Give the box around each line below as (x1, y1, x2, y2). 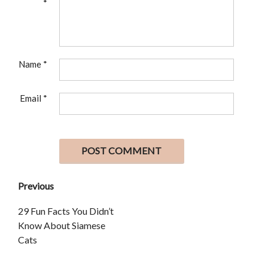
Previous (18, 179, 54, 191)
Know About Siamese (18, 219, 105, 231)
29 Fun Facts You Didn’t (18, 205, 114, 217)
